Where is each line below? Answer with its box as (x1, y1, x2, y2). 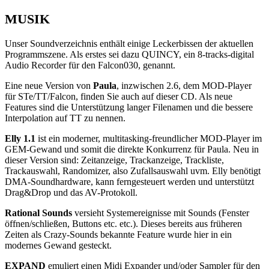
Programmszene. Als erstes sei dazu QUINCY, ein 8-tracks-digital (5, 49, 254, 59)
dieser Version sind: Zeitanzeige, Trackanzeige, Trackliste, (5, 154, 224, 165)
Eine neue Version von (5, 80, 93, 91)
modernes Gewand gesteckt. (5, 240, 112, 250)
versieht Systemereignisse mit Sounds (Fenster (72, 207, 249, 218)
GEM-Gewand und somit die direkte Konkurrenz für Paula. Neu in (5, 144, 259, 154)
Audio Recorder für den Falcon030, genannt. (5, 59, 175, 70)
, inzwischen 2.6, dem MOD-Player (116, 80, 252, 91)
